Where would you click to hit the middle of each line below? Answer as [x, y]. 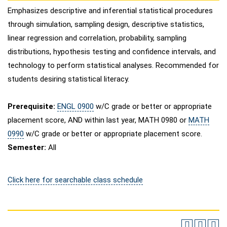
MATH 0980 [158, 120]
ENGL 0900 [75, 106]
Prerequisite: [31, 106]
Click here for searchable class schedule [75, 180]
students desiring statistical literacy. [68, 79]
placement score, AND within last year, [73, 120]
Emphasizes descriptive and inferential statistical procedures [110, 11]
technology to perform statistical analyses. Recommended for [113, 65]
